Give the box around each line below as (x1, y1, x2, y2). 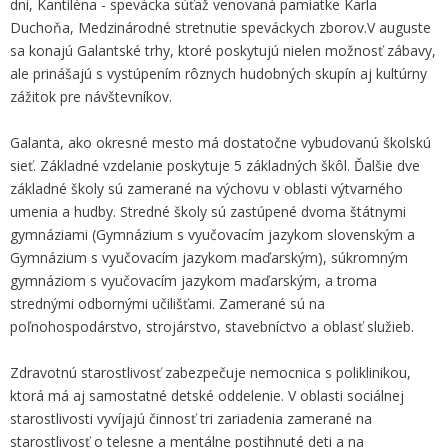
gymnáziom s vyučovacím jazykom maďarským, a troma (10, 271, 377, 290)
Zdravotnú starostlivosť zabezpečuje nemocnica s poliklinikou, (10, 363, 411, 382)
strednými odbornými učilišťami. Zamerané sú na (10, 294, 325, 313)
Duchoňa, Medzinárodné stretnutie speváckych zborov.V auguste (10, 18, 431, 37)
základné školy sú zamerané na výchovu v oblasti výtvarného (10, 179, 403, 198)
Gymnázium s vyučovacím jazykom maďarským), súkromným (10, 248, 408, 267)
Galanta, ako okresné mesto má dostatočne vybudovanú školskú (10, 133, 431, 152)
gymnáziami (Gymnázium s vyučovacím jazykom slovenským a (10, 225, 415, 244)
